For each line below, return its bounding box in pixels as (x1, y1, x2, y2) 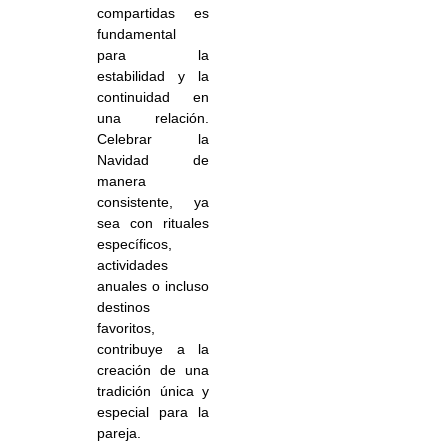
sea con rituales (97, 215, 209, 232)
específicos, (97, 236, 173, 253)
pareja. (97, 425, 142, 442)
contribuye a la (97, 341, 209, 358)
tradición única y (97, 383, 209, 400)
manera (97, 173, 147, 190)
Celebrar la (97, 131, 209, 148)
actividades (97, 257, 169, 274)
